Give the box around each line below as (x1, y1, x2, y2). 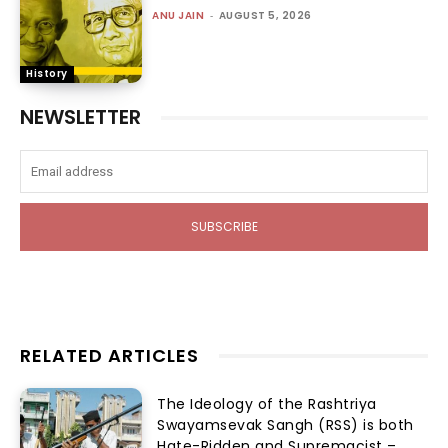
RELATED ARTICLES (20, 343, 199, 369)
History (26, 66, 68, 82)
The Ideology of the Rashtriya (157, 394, 377, 414)
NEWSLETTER (20, 103, 141, 132)
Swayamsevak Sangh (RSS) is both (157, 415, 414, 435)
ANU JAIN (152, 7, 205, 23)
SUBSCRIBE (190, 218, 258, 236)
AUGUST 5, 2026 (218, 7, 312, 23)
